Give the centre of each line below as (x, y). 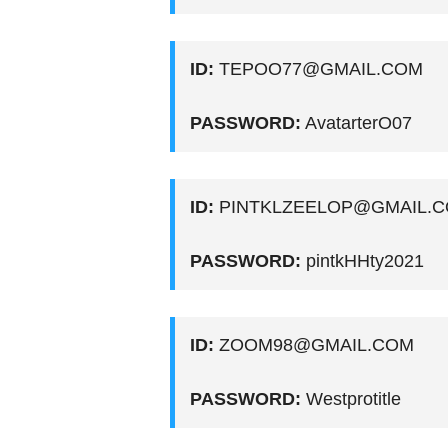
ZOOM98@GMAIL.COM (313, 345)
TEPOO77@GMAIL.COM (318, 69)
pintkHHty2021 (362, 261)
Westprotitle (350, 399)
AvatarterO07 (356, 123)
